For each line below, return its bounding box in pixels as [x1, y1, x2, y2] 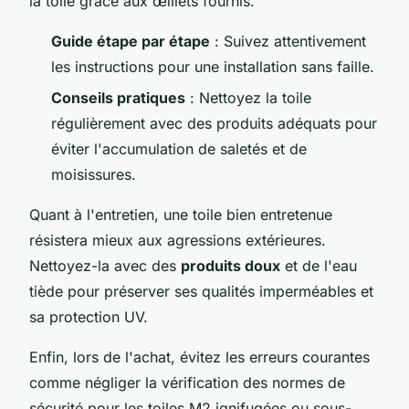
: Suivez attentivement [210, 31, 366, 50]
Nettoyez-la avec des [29, 257, 181, 276]
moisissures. [51, 165, 136, 184]
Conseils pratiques [51, 89, 185, 108]
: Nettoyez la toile [185, 89, 311, 108]
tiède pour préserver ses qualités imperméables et [29, 282, 373, 301]
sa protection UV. [29, 308, 148, 327]
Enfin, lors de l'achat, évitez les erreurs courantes [29, 348, 370, 367]
